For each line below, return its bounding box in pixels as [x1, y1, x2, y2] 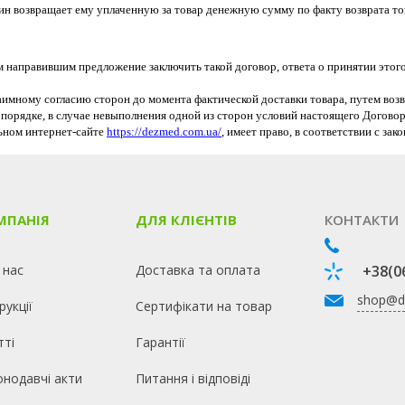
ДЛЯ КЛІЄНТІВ [135, 211, 237, 229]
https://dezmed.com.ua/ [107, 125, 221, 138]
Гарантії [135, 334, 185, 351]
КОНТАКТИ [324, 211, 399, 229]
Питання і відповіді [135, 370, 250, 387]
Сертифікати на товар [135, 297, 272, 315]
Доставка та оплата [135, 261, 260, 278]
